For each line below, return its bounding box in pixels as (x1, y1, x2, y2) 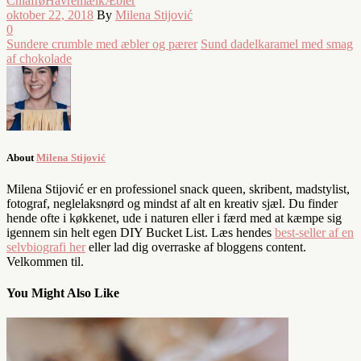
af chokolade (6, 51, 72, 65)
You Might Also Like (6, 286, 119, 301)
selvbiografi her (6, 239, 85, 254)
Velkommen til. (6, 254, 84, 268)
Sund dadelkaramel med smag (201, 36, 353, 51)
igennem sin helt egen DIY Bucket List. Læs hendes (6, 225, 275, 239)
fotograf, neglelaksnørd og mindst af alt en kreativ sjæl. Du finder (6, 196, 338, 210)
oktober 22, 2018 (6, 7, 93, 22)
